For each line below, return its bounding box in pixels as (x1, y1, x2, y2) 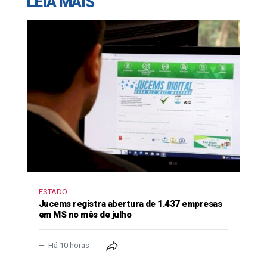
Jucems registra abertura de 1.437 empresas (39, 198, 222, 210)
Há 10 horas (46, 241, 91, 250)
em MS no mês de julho (39, 209, 132, 221)
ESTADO (39, 187, 67, 197)
